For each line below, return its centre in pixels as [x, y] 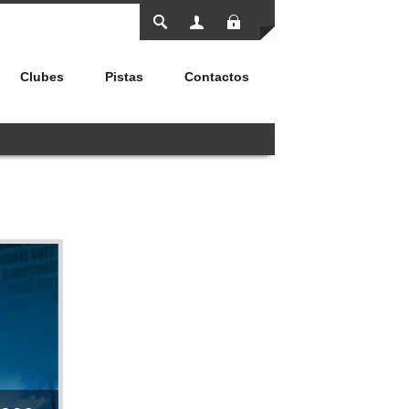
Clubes [42, 77]
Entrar [278, 16]
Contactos [217, 77]
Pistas [124, 77]
